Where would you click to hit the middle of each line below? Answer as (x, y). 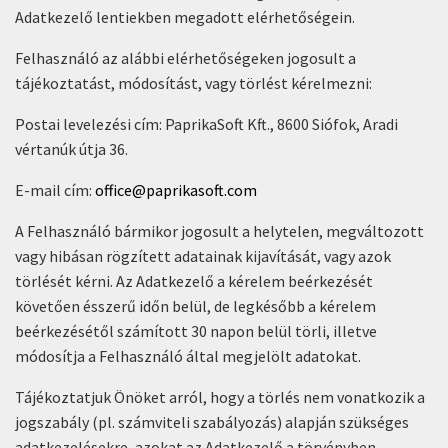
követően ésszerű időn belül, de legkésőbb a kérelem (195, 306)
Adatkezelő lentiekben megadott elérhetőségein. (185, 17)
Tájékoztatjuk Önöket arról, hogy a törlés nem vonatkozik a (220, 397)
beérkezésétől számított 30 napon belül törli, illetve (196, 331)
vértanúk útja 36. (71, 149)
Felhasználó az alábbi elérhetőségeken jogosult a (185, 58)
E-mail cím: (55, 190)
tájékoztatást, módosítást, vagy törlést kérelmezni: (193, 83)
